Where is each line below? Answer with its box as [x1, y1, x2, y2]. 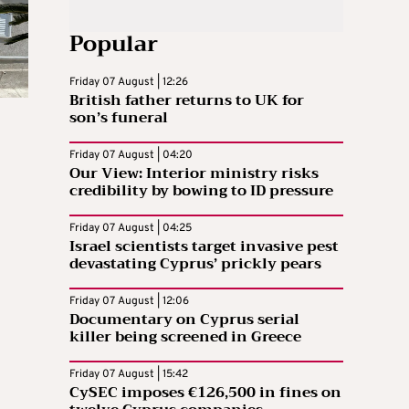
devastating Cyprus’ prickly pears [69, 251, 321, 278]
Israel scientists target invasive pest [69, 234, 339, 260]
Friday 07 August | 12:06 [69, 294, 189, 309]
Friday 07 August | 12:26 [69, 75, 188, 90]
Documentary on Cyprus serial [69, 307, 299, 333]
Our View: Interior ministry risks [69, 161, 319, 187]
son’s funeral [69, 105, 168, 131]
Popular [69, 25, 158, 64]
